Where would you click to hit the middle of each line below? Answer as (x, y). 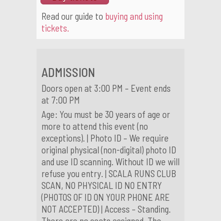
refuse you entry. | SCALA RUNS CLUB (109, 173)
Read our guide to (73, 16)
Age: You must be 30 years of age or (106, 114)
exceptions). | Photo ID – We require (105, 138)
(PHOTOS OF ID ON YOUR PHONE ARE (106, 197)
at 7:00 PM (61, 100)
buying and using (134, 16)
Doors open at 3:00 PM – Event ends (106, 88)
